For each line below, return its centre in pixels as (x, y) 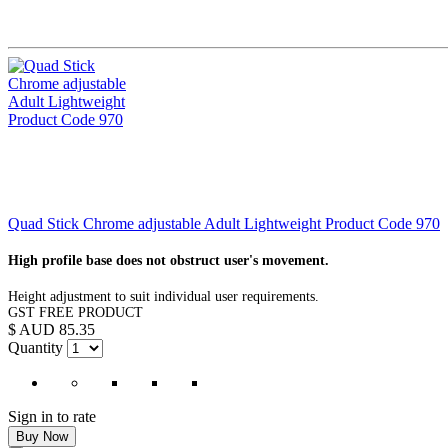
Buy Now (42, 437)
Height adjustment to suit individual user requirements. (165, 297)
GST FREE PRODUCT (75, 313)
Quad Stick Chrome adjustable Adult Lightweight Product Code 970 (224, 224)
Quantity (35, 348)
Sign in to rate (52, 417)
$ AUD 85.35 (51, 330)
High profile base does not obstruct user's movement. (168, 261)
